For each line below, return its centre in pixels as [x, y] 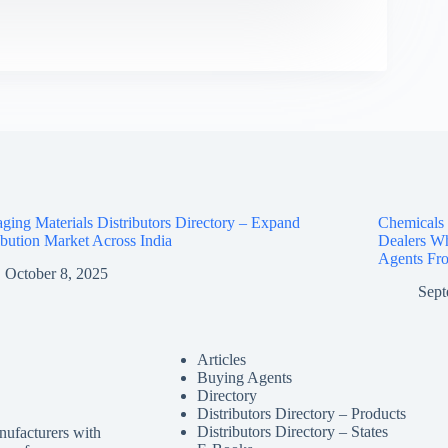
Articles [221, 360]
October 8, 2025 [57, 273]
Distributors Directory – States [292, 432]
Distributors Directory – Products [301, 414]
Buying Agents [244, 378]
